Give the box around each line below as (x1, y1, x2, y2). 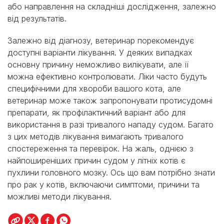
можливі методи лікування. (7, 191, 114, 202)
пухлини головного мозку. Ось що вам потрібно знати (7, 167, 215, 178)
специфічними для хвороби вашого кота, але (7, 83, 181, 94)
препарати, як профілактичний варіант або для (7, 107, 185, 118)
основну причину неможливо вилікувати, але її (7, 59, 188, 70)
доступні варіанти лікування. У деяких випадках (7, 47, 192, 58)
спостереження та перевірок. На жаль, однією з (7, 143, 193, 154)
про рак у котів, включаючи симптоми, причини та (7, 179, 199, 190)
